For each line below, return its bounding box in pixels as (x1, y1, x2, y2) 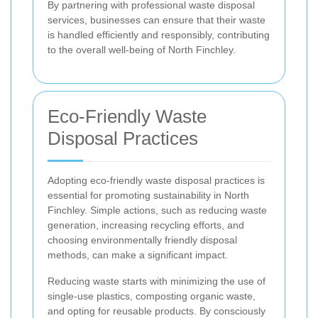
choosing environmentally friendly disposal (48, 234, 237, 246)
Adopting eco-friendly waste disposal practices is (48, 175, 265, 187)
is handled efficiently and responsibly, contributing (48, 29, 270, 41)
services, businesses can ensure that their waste (48, 14, 265, 26)
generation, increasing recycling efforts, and (48, 219, 244, 231)
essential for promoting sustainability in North (48, 190, 249, 202)
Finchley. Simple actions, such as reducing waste (48, 204, 267, 216)
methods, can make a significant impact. (48, 249, 228, 261)
